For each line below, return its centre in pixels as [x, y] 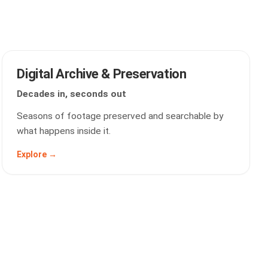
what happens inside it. [64, 131]
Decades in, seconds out [72, 94]
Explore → [37, 154]
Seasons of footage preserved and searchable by [120, 116]
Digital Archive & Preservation [102, 74]
